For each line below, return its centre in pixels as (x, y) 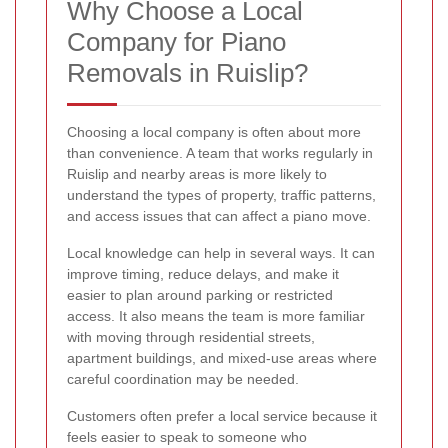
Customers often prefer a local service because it (222, 415)
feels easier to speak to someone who (187, 436)
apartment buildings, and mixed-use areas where (222, 357)
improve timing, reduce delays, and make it (203, 273)
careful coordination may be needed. (183, 378)
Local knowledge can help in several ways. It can (221, 252)
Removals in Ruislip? (187, 72)
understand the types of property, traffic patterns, (221, 194)
